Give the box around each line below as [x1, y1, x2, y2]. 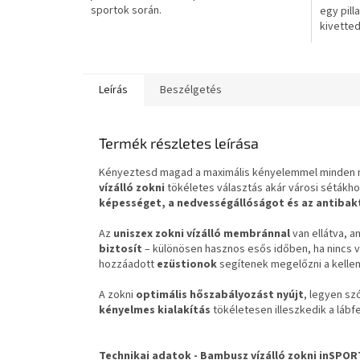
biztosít [99, 240, 142, 257]
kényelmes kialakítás [99, 301, 211, 318]
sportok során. [91, 2, 162, 18]
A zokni [99, 286, 136, 303]
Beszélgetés [160, 81, 222, 98]
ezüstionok [157, 256, 217, 272]
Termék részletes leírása [99, 133, 259, 152]
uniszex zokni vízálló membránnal [113, 225, 290, 242]
